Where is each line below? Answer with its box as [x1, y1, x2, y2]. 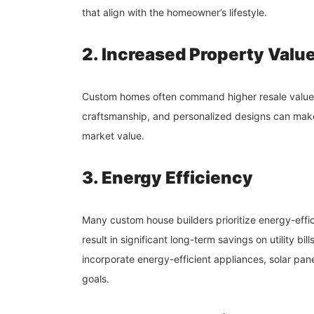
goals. [82, 272, 109, 285]
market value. [82, 129, 144, 142]
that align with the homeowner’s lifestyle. [82, 6, 267, 18]
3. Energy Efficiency [82, 167, 253, 188]
